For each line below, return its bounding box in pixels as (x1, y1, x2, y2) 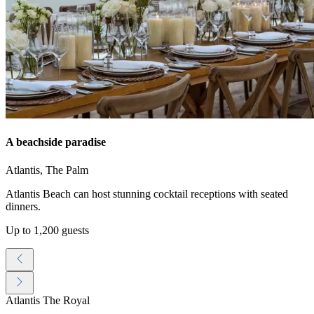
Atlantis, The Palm (6, 163, 88, 176)
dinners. (6, 200, 41, 212)
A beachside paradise (6, 136, 106, 149)
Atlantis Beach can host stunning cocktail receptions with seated (6, 187, 288, 200)
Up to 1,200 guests (6, 224, 89, 236)
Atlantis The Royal (6, 294, 90, 306)
